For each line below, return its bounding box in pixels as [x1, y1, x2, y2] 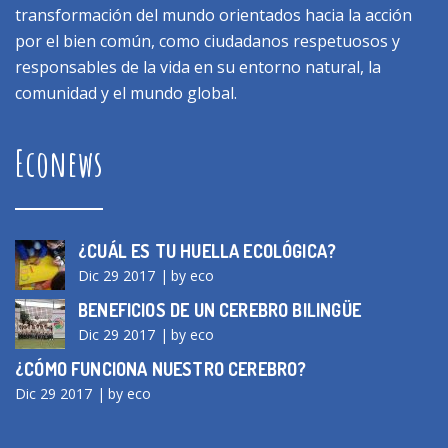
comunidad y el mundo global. [15, 82, 237, 104]
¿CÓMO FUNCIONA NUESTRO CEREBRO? [15, 358, 307, 380]
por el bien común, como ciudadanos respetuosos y [15, 30, 400, 52]
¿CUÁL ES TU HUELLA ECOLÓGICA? [78, 240, 337, 262]
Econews [15, 140, 104, 186]
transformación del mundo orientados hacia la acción [15, 4, 412, 26]
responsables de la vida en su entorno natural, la [15, 56, 381, 78]
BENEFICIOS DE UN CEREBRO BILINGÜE [78, 299, 361, 321]
